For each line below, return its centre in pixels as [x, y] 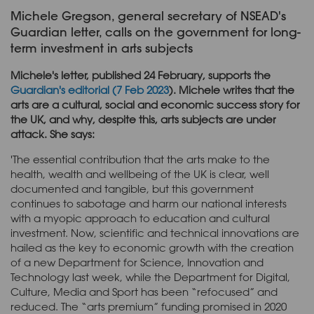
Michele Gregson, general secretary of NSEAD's [148, 16]
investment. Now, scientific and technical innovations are [155, 233]
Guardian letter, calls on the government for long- [156, 32]
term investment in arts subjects [102, 48]
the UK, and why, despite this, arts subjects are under [143, 119]
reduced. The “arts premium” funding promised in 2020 [149, 306]
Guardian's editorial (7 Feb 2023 [90, 90]
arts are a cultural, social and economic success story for [155, 104]
